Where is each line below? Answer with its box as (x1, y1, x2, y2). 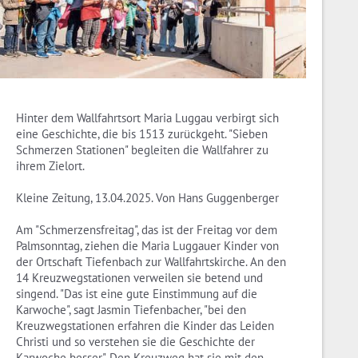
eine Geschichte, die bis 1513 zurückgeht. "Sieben (16, 126, 268, 142)
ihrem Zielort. (16, 158, 85, 174)
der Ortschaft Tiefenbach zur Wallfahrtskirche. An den (16, 254, 286, 270)
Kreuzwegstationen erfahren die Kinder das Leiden (16, 318, 274, 334)
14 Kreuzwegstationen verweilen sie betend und (16, 270, 263, 286)
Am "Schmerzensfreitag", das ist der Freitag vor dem (16, 222, 277, 238)
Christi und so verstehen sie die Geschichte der (16, 334, 255, 350)
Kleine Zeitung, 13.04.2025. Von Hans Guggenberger (16, 190, 279, 206)
